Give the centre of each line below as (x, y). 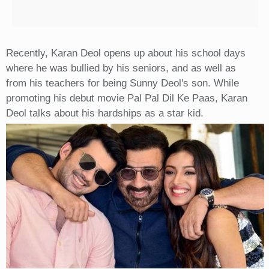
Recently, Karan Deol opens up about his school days (125, 53)
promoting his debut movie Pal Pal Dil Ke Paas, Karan (126, 98)
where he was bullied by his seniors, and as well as (121, 68)
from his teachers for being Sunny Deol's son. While (122, 83)
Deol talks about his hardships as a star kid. (104, 113)
